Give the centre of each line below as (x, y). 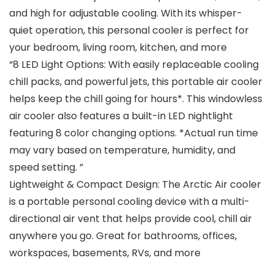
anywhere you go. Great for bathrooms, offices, (123, 236)
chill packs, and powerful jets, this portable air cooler (136, 82)
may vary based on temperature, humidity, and (122, 150)
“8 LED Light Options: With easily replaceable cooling (134, 65)
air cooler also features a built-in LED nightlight (121, 116)
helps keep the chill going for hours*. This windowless (136, 99)
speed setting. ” (46, 168)
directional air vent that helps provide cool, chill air (131, 219)
